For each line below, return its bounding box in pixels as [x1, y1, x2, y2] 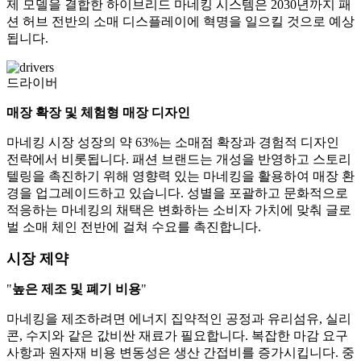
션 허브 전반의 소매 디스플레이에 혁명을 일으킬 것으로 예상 [6, 15, 355, 29]
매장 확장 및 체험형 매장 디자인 [6, 106, 190, 120]
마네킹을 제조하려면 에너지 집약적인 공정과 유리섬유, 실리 [6, 312, 351, 326]
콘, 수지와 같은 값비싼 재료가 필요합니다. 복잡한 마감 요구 [6, 329, 348, 343]
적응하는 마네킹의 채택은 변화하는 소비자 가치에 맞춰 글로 [6, 203, 351, 218]
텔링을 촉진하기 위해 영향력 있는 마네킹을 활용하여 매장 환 [6, 169, 355, 184]
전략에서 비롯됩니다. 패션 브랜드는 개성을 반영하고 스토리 [6, 152, 351, 167]
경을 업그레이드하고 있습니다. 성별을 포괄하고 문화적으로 [6, 186, 348, 201]
